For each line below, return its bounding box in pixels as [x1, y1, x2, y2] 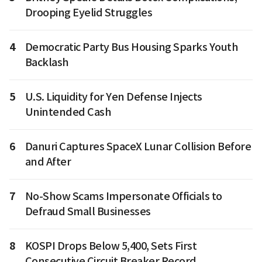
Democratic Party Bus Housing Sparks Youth [25, 40, 238, 54]
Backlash [25, 56, 69, 69]
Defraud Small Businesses [25, 205, 151, 218]
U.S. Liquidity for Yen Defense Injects [25, 90, 202, 104]
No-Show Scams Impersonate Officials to [25, 189, 222, 203]
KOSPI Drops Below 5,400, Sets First [25, 239, 196, 253]
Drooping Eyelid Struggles [25, 6, 152, 19]
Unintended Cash [25, 105, 111, 119]
